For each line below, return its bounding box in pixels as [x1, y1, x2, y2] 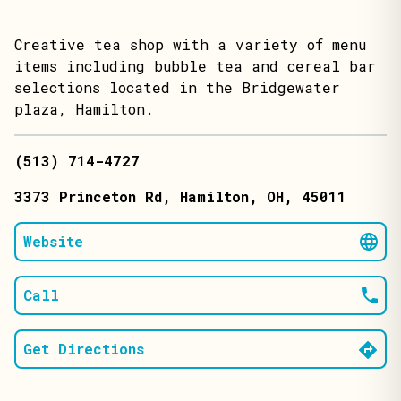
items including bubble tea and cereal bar [14, 56, 376, 75]
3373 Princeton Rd [14, 187, 162, 206]
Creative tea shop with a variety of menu [14, 35, 366, 54]
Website [23, 232, 83, 251]
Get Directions [23, 339, 144, 358]
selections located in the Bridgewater [14, 78, 340, 97]
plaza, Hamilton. [14, 99, 154, 118]
